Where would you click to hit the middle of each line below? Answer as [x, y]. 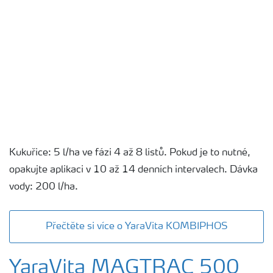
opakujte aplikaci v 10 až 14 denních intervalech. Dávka [133, 170]
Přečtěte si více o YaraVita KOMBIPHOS [136, 226]
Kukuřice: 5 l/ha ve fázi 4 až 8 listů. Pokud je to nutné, [130, 153]
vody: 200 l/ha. [44, 187]
